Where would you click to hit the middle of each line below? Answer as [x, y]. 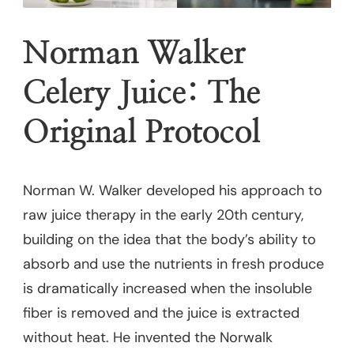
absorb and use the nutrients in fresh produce [173, 264]
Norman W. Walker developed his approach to [173, 190]
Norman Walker [134, 53]
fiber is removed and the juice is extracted [161, 313]
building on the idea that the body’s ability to [169, 239]
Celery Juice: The [142, 93]
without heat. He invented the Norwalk [148, 337]
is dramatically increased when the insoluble [168, 288]
